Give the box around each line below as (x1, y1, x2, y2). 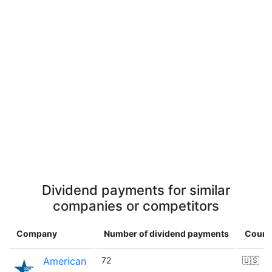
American (43, 255, 86, 267)
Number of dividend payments (104, 228, 229, 239)
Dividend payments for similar (42, 182, 230, 198)
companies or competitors (53, 198, 219, 214)
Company (16, 228, 57, 239)
